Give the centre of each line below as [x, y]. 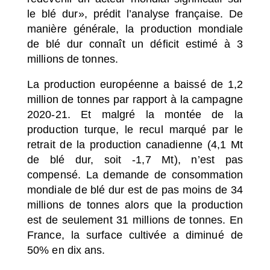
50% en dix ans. [68, 250]
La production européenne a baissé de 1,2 [135, 84]
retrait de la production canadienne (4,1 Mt [135, 145]
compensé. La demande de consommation [135, 175]
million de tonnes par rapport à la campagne [135, 99]
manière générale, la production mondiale [135, 29]
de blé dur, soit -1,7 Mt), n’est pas [135, 160]
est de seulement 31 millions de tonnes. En [135, 220]
